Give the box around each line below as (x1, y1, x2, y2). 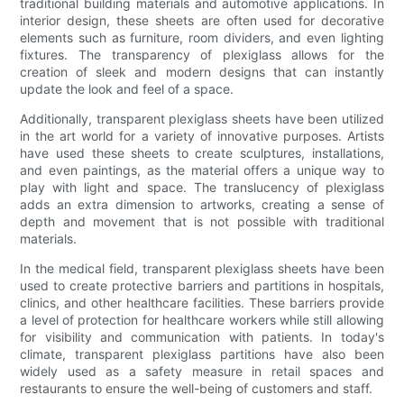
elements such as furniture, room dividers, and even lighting (20, 29, 384, 45)
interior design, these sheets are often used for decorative (20, 12, 384, 28)
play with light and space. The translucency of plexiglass (20, 179, 384, 195)
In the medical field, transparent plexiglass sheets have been (20, 260, 384, 276)
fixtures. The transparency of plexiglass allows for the (20, 46, 384, 62)
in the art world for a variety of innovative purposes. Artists (20, 127, 384, 143)
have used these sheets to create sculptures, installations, (20, 144, 384, 161)
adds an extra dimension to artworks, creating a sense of (20, 196, 384, 212)
